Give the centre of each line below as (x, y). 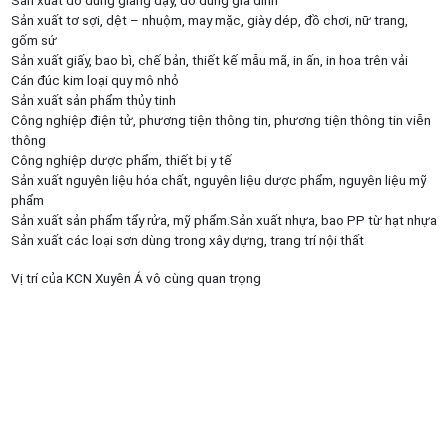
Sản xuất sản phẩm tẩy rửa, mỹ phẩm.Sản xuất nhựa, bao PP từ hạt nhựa (223, 219)
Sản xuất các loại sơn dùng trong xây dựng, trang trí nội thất (187, 239)
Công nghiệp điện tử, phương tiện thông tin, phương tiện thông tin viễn (220, 119)
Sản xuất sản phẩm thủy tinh (93, 99)
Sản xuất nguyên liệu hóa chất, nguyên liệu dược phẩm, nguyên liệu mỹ (218, 179)
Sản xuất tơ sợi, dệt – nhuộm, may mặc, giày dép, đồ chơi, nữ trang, (209, 19)
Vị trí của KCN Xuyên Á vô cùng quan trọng (135, 277)
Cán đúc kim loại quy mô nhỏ (94, 79)
